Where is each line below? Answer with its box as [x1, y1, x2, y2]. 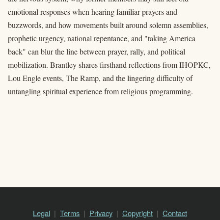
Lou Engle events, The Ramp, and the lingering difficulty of [8, 73, 192, 83]
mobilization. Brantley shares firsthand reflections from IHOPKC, [8, 59, 211, 70]
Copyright [122, 208, 153, 218]
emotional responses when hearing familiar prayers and [8, 6, 177, 17]
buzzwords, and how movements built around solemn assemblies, [8, 20, 208, 30]
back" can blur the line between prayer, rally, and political [8, 46, 185, 57]
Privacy [89, 208, 112, 218]
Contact [163, 208, 187, 218]
